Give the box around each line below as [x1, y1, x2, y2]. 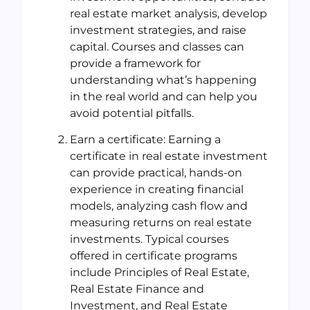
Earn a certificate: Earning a [70, 133, 221, 147]
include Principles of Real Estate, [70, 266, 249, 280]
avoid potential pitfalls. [70, 107, 194, 120]
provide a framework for [70, 57, 201, 71]
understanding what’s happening [70, 73, 257, 87]
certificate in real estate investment [70, 149, 268, 163]
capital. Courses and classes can [70, 40, 244, 54]
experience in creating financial [70, 183, 244, 197]
